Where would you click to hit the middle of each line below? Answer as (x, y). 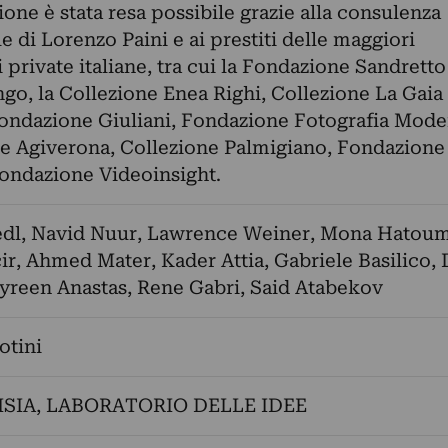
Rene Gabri (188, 287)
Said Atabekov (316, 287)
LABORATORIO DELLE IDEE (176, 405)
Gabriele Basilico (352, 260)
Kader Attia (212, 260)
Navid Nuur (83, 233)
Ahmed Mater (88, 260)
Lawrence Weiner (228, 233)
